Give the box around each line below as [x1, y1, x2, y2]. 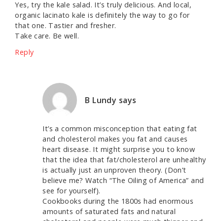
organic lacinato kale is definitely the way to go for [15, 10, 190, 20]
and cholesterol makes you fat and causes [42, 134, 188, 144]
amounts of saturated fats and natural [42, 207, 176, 217]
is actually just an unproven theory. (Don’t [42, 165, 186, 175]
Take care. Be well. [15, 31, 79, 41]
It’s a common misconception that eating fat [42, 124, 197, 134]
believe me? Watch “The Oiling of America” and [42, 176, 204, 185]
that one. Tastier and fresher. [15, 21, 116, 31]
